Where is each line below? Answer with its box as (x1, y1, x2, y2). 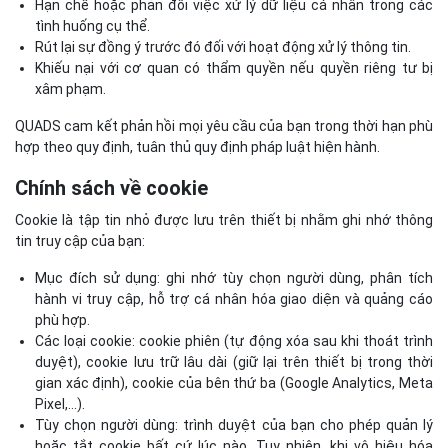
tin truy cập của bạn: (15, 232, 145, 249)
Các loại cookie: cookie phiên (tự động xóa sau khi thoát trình (35, 332, 433, 349)
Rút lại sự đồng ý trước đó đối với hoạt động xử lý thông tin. (35, 38, 411, 55)
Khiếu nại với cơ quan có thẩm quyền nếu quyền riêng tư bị (35, 59, 433, 76)
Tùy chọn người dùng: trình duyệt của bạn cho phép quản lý (35, 416, 433, 433)
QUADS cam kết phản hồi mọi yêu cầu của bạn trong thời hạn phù (15, 117, 433, 134)
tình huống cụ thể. (35, 17, 150, 34)
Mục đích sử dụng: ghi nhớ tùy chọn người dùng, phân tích (35, 269, 433, 286)
